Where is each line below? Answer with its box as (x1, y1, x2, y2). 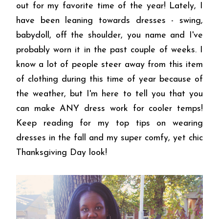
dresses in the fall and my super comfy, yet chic (16, 133, 203, 143)
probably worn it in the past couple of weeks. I (16, 45, 203, 55)
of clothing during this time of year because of (16, 74, 203, 84)
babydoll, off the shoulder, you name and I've (16, 30, 203, 40)
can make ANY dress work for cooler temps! (16, 104, 203, 113)
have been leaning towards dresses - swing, (16, 16, 203, 25)
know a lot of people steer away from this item (16, 60, 203, 69)
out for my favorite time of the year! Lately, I (16, 1, 203, 11)
